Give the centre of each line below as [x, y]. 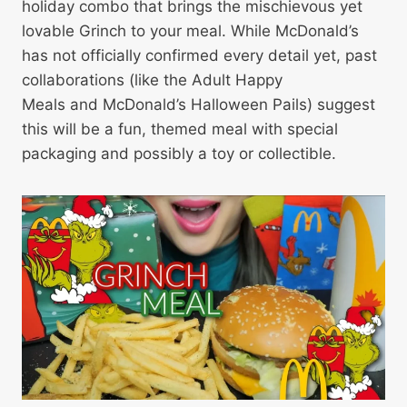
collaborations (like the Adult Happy [152, 79]
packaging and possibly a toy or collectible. [179, 153]
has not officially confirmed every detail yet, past [199, 55]
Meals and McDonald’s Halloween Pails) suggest [199, 104]
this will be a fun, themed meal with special [180, 129]
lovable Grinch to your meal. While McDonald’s [190, 30]
